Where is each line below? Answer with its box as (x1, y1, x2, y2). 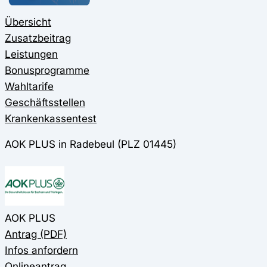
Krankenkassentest (5, 111, 97, 125)
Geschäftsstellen (5, 95, 85, 108)
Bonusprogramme (5, 63, 89, 76)
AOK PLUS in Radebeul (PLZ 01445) (5, 137, 176, 150)
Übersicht (5, 15, 51, 28)
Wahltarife (5, 79, 54, 92)
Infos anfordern (5, 243, 78, 256)
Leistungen (5, 47, 58, 60)
